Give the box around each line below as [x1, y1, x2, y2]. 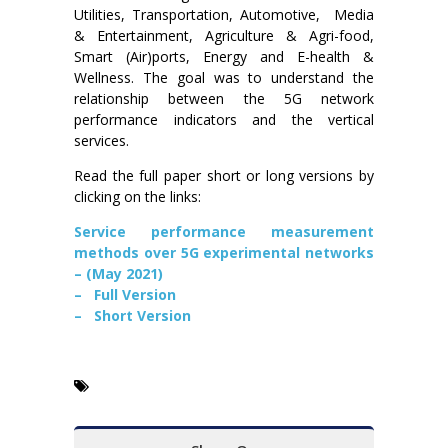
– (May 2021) [74, 263, 163, 283]
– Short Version [74, 305, 191, 325]
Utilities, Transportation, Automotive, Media [74, 4, 374, 24]
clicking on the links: [74, 186, 201, 206]
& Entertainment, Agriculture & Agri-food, [74, 25, 374, 45]
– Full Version [74, 284, 180, 304]
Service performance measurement [74, 221, 374, 241]
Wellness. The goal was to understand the [74, 67, 374, 87]
